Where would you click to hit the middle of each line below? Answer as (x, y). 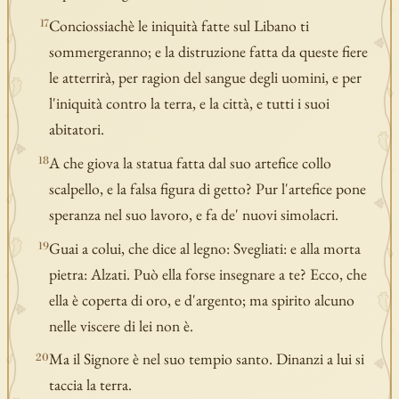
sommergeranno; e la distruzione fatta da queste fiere (209, 52)
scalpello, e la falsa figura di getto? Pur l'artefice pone (208, 188)
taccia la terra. (91, 385)
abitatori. (77, 129)
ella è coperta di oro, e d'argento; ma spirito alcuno (202, 299)
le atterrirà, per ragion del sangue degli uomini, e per (206, 77)
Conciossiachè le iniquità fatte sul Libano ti (179, 26)
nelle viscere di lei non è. (122, 325)
